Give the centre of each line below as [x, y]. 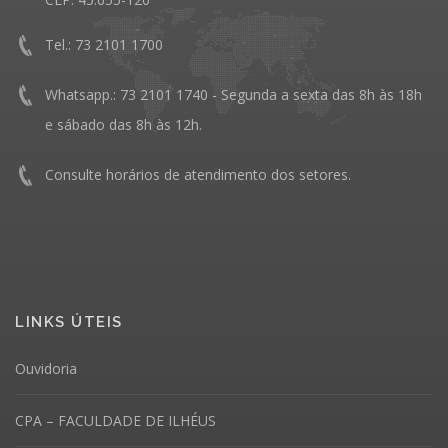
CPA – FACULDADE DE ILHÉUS [115, 421]
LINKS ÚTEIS [69, 322]
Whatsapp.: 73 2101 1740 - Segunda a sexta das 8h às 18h [233, 95]
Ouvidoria [46, 369]
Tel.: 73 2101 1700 [104, 45]
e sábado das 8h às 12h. [123, 125]
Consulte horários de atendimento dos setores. [198, 175]
